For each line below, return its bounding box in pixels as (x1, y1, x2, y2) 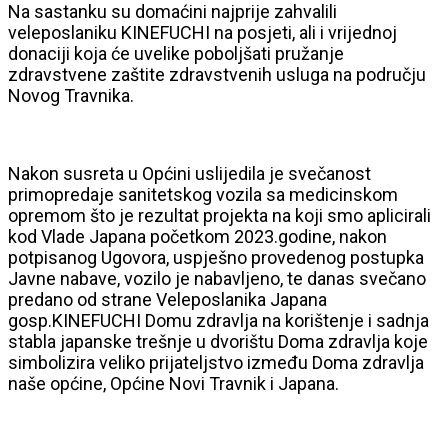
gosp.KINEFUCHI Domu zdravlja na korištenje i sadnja (8, 309, 429, 331)
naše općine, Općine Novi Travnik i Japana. (8, 372, 339, 394)
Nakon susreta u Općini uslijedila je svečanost (8, 162, 371, 184)
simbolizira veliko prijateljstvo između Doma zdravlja (8, 351, 424, 373)
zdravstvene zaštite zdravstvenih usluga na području (8, 63, 426, 85)
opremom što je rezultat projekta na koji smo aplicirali (8, 204, 431, 226)
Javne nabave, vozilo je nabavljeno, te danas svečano (8, 267, 426, 289)
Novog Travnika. (8, 84, 134, 106)
